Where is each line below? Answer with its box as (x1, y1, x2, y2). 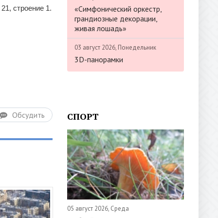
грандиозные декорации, (74, 13, 157, 23)
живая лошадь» (74, 23, 127, 33)
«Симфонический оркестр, (74, 3, 162, 14)
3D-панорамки (74, 54, 123, 64)
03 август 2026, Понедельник (74, 43, 156, 52)
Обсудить (12, 110, 45, 120)
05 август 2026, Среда (67, 204, 129, 213)
